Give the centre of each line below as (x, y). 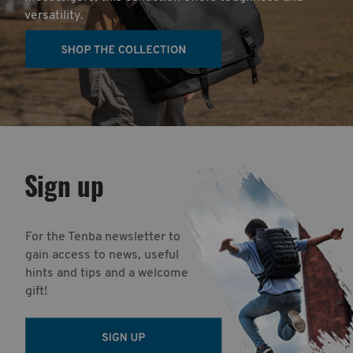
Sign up (64, 186)
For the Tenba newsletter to (103, 238)
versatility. (54, 16)
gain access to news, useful (102, 256)
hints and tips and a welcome (107, 274)
